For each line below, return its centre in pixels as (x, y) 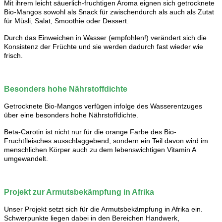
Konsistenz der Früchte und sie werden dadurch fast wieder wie (104, 46)
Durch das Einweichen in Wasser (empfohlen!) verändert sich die (105, 37)
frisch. (13, 55)
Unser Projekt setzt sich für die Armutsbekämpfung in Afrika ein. (103, 209)
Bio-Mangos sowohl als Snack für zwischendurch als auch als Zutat (109, 12)
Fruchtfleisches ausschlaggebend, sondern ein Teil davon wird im (106, 140)
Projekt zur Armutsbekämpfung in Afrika (79, 192)
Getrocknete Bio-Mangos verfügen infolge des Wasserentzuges (103, 106)
